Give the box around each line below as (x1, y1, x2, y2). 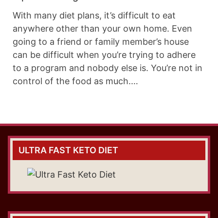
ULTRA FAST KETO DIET (18, 145, 118, 156)
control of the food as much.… (13, 76, 138, 87)
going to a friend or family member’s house (13, 36, 189, 47)
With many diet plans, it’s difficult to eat (13, 10, 176, 21)
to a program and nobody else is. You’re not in (13, 63, 202, 73)
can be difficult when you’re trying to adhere (13, 50, 196, 60)
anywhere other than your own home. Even (13, 23, 192, 34)
